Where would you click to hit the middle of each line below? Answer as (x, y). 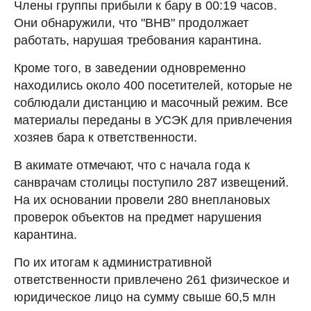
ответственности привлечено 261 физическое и (152, 279)
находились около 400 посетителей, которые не (153, 85)
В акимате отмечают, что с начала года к (132, 165)
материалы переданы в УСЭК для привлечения (153, 120)
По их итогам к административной (113, 262)
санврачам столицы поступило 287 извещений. (151, 182)
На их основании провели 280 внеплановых (142, 200)
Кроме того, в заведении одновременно (130, 68)
